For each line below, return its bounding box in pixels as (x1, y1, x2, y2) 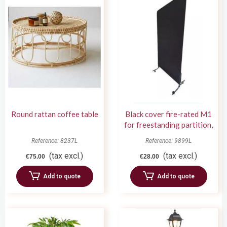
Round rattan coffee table (11, 109, 98, 119)
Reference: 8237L (31, 137, 78, 144)
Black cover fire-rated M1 (125, 109, 212, 119)
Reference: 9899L (145, 137, 192, 144)
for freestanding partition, (124, 120, 213, 129)
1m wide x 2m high (138, 130, 199, 140)
